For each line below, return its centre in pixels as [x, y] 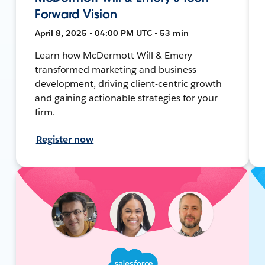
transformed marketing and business [115, 69]
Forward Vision [76, 14]
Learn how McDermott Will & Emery [114, 55]
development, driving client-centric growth [128, 83]
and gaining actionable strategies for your [126, 98]
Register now [65, 139]
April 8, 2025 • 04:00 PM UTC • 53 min [112, 33]
